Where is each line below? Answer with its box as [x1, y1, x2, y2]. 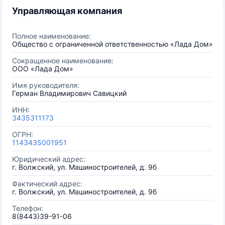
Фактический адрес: [12, 179, 82, 188]
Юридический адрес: [12, 155, 85, 163]
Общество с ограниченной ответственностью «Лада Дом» [12, 40, 213, 48]
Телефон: [12, 204, 43, 212]
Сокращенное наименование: [12, 56, 114, 65]
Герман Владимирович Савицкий [12, 89, 127, 97]
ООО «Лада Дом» [12, 64, 73, 73]
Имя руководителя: [12, 81, 79, 89]
